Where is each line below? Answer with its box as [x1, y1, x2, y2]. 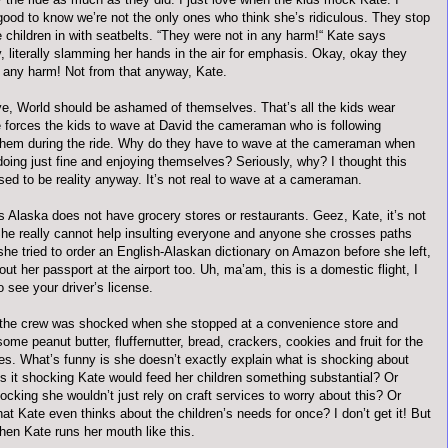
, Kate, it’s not [344, 208, 426, 223]
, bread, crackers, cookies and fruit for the [180, 334, 423, 349]
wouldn [67, 388, 107, 403]
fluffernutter [115, 334, 180, 349]
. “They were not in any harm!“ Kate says [149, 28, 386, 43]
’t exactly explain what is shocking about [174, 352, 409, 367]
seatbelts [96, 28, 149, 43]
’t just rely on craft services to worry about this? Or [107, 388, 401, 403]
